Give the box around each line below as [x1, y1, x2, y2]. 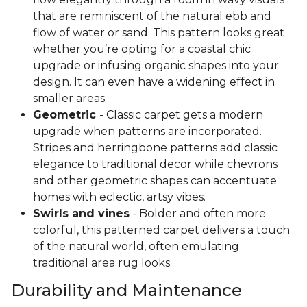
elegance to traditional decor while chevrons [33, 158, 278, 171]
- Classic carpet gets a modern [99, 108, 263, 122]
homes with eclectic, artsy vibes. [33, 191, 206, 204]
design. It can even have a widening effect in [33, 75, 275, 89]
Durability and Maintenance [11, 280, 242, 301]
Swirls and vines [33, 207, 130, 221]
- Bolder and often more [130, 207, 266, 221]
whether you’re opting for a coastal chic [33, 42, 251, 56]
